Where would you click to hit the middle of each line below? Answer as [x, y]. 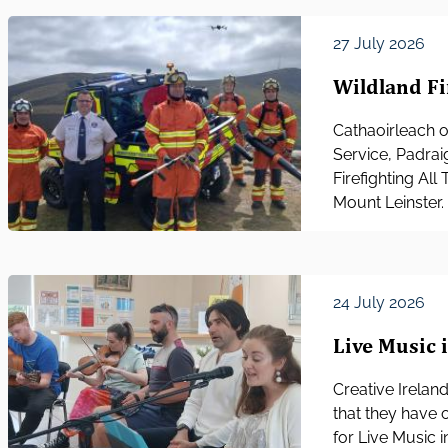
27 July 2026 [379, 44]
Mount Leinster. [389, 203]
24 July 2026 [379, 303]
